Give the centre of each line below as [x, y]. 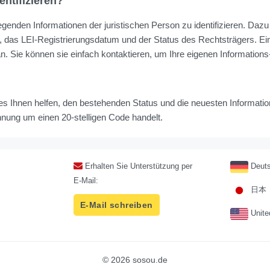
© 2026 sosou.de [135, 260]
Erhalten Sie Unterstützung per [137, 166]
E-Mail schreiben [116, 205]
